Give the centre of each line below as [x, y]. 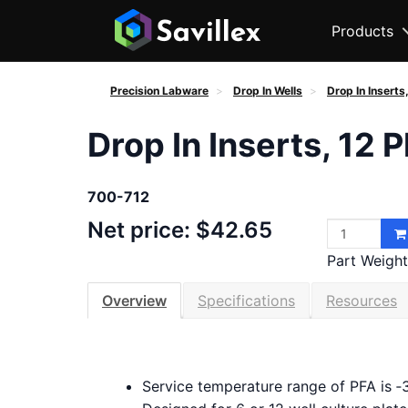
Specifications [246, 301]
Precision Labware [159, 91]
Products [362, 31]
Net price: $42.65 [180, 230]
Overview [134, 301]
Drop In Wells [268, 91]
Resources [362, 301]
